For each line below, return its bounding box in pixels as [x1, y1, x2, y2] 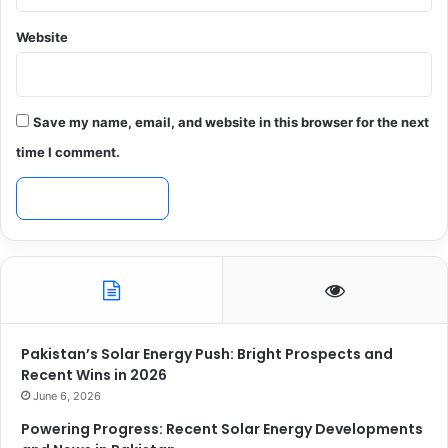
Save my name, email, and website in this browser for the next [33, 113, 429, 130]
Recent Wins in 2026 [21, 364, 167, 385]
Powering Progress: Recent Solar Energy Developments [21, 418, 423, 439]
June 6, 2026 [33, 388, 101, 403]
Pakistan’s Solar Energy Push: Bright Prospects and [21, 343, 393, 364]
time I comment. [16, 143, 120, 160]
